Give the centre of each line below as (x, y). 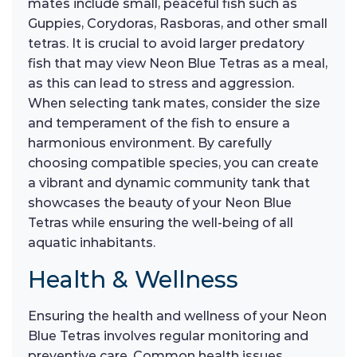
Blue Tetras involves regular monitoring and (168, 336)
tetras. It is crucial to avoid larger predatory (166, 44)
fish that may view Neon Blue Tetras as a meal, (178, 64)
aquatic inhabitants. (92, 243)
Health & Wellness (133, 280)
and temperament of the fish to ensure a (159, 124)
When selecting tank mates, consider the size (174, 104)
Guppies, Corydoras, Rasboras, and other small (178, 24)
